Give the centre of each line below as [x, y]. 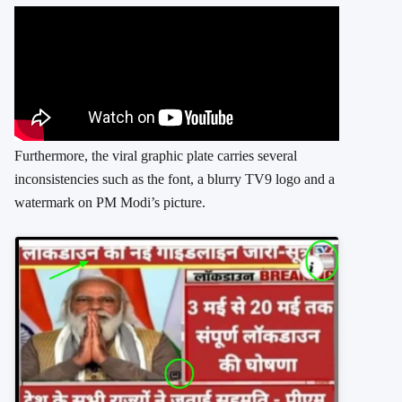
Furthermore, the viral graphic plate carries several [156, 155]
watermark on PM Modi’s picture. [110, 202]
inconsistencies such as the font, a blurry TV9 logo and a [175, 179]
